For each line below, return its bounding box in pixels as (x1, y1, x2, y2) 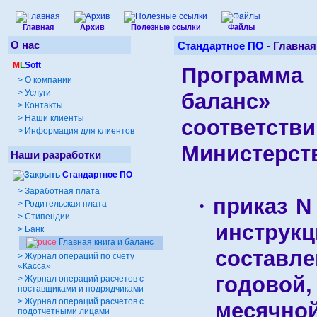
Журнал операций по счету (25, 251, 134, 261)
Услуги (23, 88, 51, 98)
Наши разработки (11, 149, 101, 161)
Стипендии (25, 212, 70, 221)
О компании (23, 75, 72, 85)
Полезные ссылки (130, 23, 201, 31)
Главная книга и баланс (59, 237, 154, 247)
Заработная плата (25, 186, 100, 196)
